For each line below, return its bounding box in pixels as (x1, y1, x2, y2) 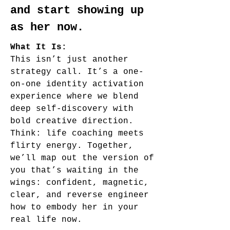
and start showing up (10, 4, 144, 17)
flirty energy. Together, (10, 141, 133, 150)
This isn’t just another (10, 55, 128, 64)
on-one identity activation (10, 80, 144, 89)
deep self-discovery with (10, 104, 133, 113)
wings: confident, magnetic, (10, 178, 149, 187)
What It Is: (10, 43, 67, 52)
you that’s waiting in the (10, 166, 139, 175)
